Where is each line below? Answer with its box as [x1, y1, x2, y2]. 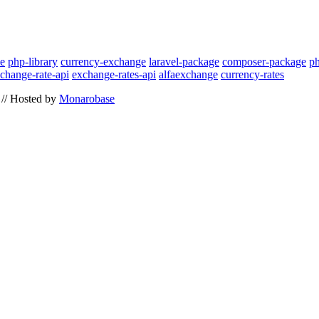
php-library [8, 56, 58, 68]
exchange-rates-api [72, 68, 156, 80]
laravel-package [149, 56, 219, 68]
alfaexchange [159, 68, 218, 80]
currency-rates [221, 68, 284, 80]
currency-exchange [61, 56, 146, 68]
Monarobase [59, 93, 115, 105]
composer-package [222, 56, 306, 68]
